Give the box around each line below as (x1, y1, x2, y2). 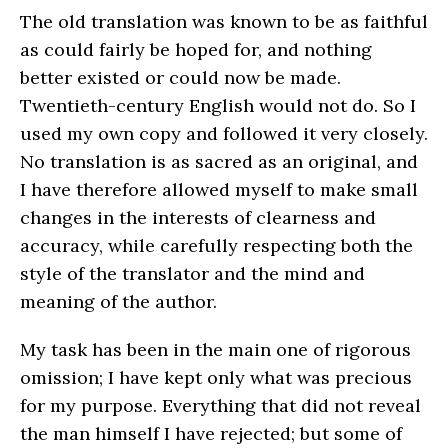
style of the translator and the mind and (20, 261, 365, 285)
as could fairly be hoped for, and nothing (20, 37, 372, 61)
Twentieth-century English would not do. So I (20, 93, 416, 117)
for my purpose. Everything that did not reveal (20, 393, 421, 417)
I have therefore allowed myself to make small (20, 177, 418, 201)
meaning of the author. (20, 289, 217, 313)
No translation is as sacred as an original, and (20, 149, 418, 173)
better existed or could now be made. (20, 65, 341, 89)
